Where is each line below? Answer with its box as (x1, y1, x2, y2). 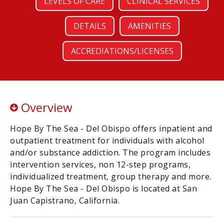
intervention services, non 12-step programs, (10, 159, 190, 170)
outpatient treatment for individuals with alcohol (10, 135, 204, 146)
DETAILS (73, 20, 106, 31)
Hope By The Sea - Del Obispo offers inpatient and (10, 123, 212, 134)
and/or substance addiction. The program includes (10, 147, 210, 158)
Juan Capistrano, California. (10, 195, 119, 206)
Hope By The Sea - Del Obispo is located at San (10, 183, 197, 194)
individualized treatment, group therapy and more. (10, 171, 211, 182)
